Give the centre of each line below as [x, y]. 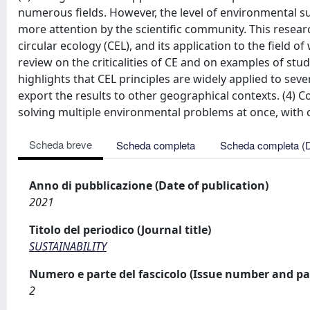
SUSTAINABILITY [68, 246]
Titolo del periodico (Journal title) [120, 230]
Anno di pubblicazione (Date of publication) [149, 185]
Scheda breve [61, 144]
